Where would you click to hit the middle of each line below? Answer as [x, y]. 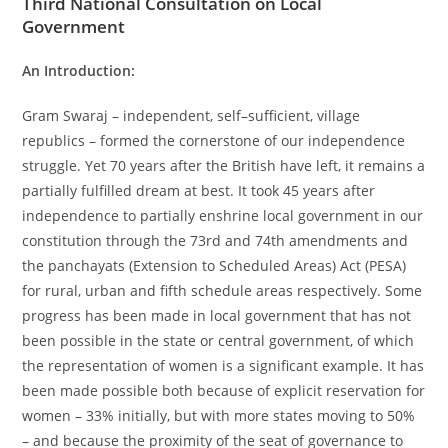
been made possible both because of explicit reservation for [224, 390]
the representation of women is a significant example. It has [223, 365]
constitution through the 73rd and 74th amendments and [215, 240]
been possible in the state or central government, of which [218, 340]
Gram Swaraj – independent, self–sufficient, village [191, 115]
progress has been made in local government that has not [217, 315]
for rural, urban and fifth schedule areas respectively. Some [222, 290]
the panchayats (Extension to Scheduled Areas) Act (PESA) [214, 265]
